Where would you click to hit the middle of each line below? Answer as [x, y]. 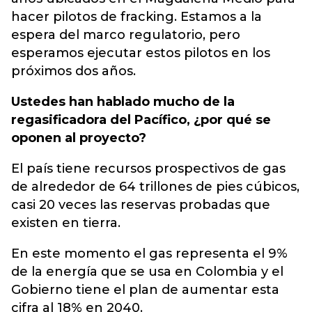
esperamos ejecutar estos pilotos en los [141, 53]
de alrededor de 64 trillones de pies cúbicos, [155, 187]
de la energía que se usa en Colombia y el [147, 272]
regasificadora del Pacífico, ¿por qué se [141, 120]
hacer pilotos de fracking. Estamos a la [136, 17]
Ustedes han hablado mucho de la [123, 102]
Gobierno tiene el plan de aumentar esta [145, 290]
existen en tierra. [66, 223]
